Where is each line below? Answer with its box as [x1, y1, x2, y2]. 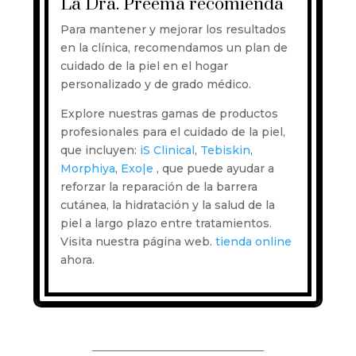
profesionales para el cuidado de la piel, [60, 124, 285, 139]
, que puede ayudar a [153, 161, 274, 176]
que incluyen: [60, 142, 140, 157]
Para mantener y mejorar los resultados [60, 21, 286, 37]
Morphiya [60, 161, 115, 176]
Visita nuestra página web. [60, 234, 215, 249]
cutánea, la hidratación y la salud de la [60, 197, 275, 212]
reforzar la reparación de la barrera [60, 179, 257, 194]
